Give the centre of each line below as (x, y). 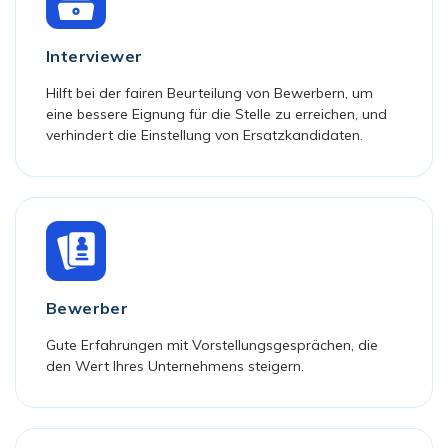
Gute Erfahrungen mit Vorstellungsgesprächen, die (212, 345)
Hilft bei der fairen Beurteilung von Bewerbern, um (209, 93)
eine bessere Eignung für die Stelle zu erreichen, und (216, 114)
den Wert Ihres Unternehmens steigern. (175, 366)
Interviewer (94, 56)
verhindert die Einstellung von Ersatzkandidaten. (204, 135)
